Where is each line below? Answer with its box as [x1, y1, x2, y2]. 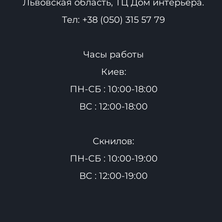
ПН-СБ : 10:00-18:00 [69, 83, 158, 95]
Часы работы [83, 49, 144, 60]
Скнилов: [93, 135, 134, 147]
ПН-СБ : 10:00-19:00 [69, 153, 158, 164]
